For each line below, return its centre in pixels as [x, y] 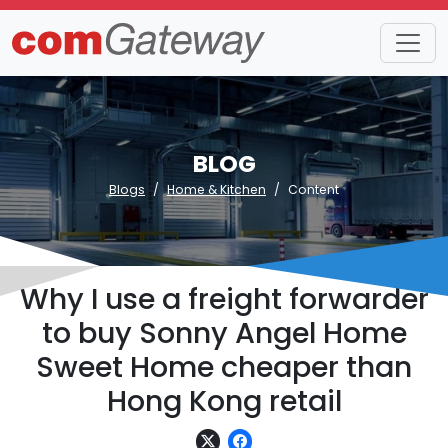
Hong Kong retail [224, 401]
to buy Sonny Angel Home [224, 333]
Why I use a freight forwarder [224, 299]
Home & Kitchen [216, 189]
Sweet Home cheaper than [224, 367]
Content [313, 189]
